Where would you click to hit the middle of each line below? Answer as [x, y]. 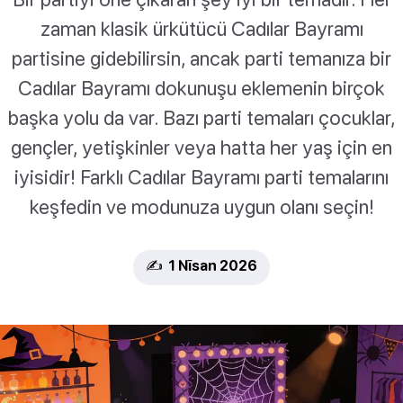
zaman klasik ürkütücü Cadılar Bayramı [201, 29]
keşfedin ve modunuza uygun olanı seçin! [201, 207]
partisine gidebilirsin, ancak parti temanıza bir [201, 58]
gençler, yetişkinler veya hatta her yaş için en [201, 148]
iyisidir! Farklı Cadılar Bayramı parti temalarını [201, 177]
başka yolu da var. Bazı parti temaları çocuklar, [201, 118]
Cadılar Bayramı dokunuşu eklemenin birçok [201, 88]
